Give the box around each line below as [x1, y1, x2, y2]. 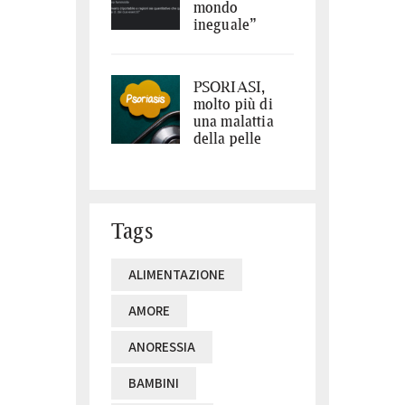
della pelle [193, 128, 262, 148]
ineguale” [193, 14, 258, 34]
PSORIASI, [193, 77, 266, 97]
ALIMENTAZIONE [128, 265, 225, 283]
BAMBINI [128, 373, 179, 391]
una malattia [193, 111, 274, 131]
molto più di [193, 94, 273, 114]
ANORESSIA [128, 337, 195, 355]
